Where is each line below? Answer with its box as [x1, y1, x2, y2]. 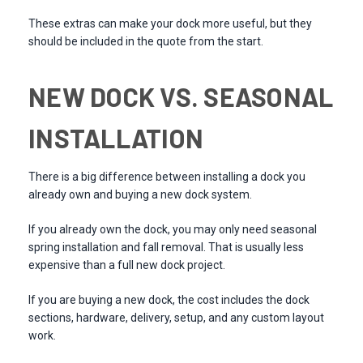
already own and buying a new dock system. [28, 188, 252, 202]
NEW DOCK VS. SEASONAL [28, 81, 334, 113]
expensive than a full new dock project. [28, 258, 225, 272]
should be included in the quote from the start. [28, 35, 263, 49]
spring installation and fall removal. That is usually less [28, 241, 304, 254]
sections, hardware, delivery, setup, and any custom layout [28, 311, 324, 325]
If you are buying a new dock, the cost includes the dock [28, 293, 310, 307]
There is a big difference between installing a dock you [28, 170, 305, 184]
